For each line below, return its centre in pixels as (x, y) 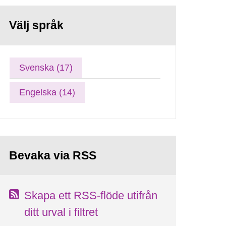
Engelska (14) (47, 92)
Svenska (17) (46, 67)
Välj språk (37, 25)
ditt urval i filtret (61, 212)
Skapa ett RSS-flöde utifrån (91, 195)
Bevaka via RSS (53, 155)
